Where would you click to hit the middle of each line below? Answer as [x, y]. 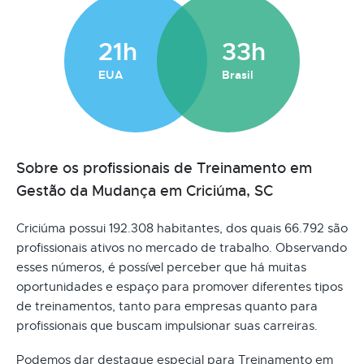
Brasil [238, 74]
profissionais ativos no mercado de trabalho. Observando [182, 247]
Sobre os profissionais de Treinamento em [164, 168]
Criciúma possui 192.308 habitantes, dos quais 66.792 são [182, 228]
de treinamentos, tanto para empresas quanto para [167, 306]
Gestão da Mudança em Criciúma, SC [145, 191]
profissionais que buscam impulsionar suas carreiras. [167, 325]
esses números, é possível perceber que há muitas [161, 267]
